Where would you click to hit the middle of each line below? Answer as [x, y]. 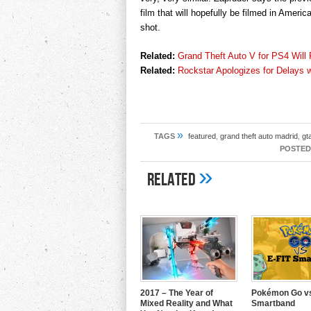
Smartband [273, 303]
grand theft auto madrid [259, 136]
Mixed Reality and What [186, 303]
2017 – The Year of [177, 293]
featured [202, 136]
